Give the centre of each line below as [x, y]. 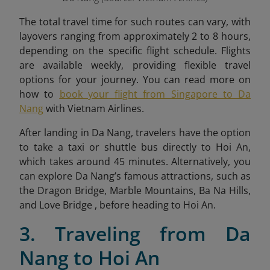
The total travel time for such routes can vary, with [135, 22]
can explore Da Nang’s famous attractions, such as [135, 176]
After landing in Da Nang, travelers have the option [135, 133]
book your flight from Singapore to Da [155, 94]
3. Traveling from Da [135, 234]
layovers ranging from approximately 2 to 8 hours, [135, 36]
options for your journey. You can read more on [135, 80]
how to [39, 94]
